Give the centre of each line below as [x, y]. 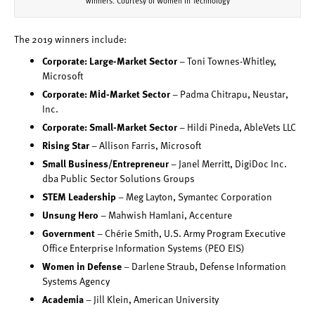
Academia [64, 299]
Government [70, 233]
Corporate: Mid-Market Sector [106, 94]
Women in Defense [82, 266]
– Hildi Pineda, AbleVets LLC [237, 127]
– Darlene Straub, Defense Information [204, 266]
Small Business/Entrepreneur [105, 163]
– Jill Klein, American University [152, 300]
